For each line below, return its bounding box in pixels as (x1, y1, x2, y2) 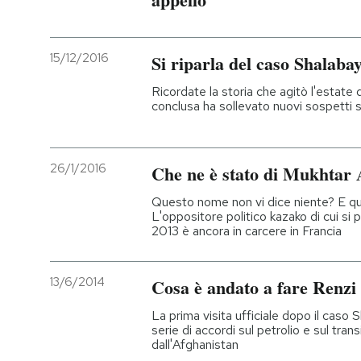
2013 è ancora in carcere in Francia (151, 222, 342, 240)
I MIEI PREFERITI (60, 131, 152, 146)
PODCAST (60, 25, 118, 39)
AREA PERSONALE (60, 289, 166, 304)
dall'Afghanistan (151, 335, 239, 353)
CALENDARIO (59, 237, 135, 251)
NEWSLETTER (60, 78, 142, 93)
